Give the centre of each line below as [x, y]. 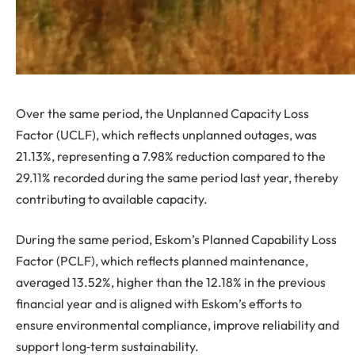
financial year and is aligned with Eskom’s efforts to [159, 304]
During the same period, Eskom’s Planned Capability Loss [176, 240]
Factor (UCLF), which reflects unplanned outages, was [166, 134]
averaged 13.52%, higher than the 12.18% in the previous [171, 282]
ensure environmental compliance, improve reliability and [177, 325]
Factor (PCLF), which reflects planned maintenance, [162, 261]
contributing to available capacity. [112, 198]
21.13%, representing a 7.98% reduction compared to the [171, 156]
